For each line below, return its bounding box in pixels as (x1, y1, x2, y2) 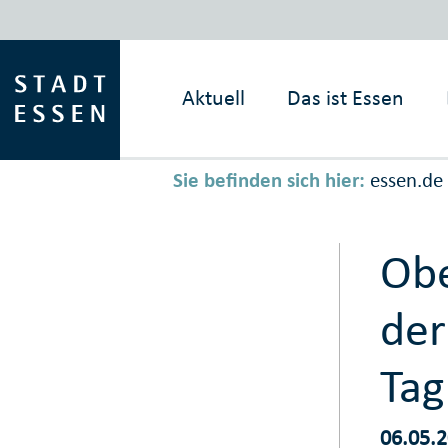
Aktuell (182, 84, 246, 111)
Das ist (287, 84, 348, 111)
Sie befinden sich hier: (172, 167, 365, 194)
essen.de (369, 167, 443, 194)
